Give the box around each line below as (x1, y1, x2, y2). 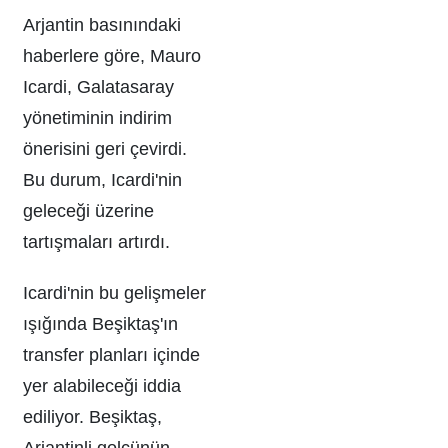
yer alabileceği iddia (23, 375, 181, 396)
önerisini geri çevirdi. (23, 138, 187, 159)
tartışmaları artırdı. (23, 231, 170, 252)
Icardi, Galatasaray (23, 76, 174, 97)
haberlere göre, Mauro (23, 45, 201, 66)
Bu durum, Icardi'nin (23, 169, 182, 190)
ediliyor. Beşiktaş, (23, 406, 162, 427)
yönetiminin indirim (23, 107, 172, 128)
